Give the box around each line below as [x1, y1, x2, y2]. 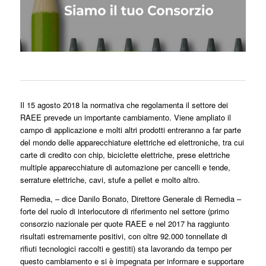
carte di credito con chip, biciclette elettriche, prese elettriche [20, 149, 230, 161]
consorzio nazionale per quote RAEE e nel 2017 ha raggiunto [20, 218, 229, 230]
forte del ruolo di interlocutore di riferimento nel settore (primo [20, 205, 229, 217]
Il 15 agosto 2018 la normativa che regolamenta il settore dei [20, 99, 228, 111]
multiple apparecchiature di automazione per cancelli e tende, [20, 161, 230, 173]
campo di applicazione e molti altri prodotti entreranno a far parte [20, 124, 241, 136]
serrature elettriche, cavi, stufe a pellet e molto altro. [20, 174, 200, 186]
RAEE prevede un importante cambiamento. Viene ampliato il [20, 112, 231, 123]
